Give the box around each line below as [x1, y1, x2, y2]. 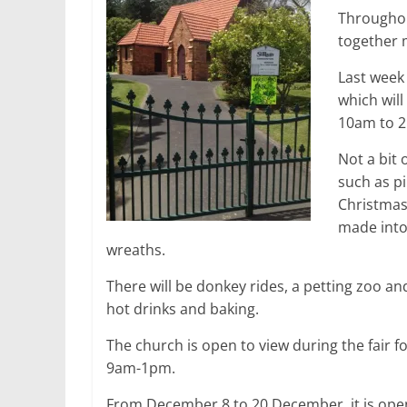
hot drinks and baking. [106, 299, 259, 319]
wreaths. [106, 240, 165, 260]
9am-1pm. [106, 358, 175, 378]
